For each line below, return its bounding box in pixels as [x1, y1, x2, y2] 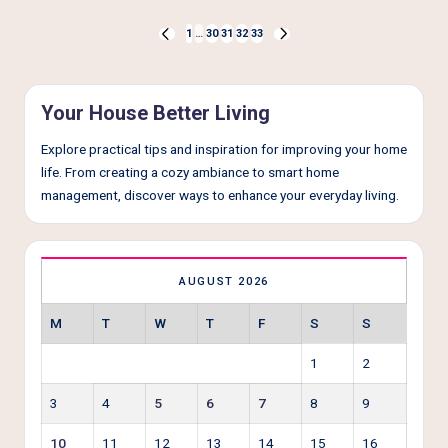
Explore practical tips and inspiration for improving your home [41, 141, 407, 158]
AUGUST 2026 [179, 274, 269, 288]
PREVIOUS [157, 35, 215, 49]
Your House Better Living [41, 101, 270, 126]
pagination [23, 50, 149, 81]
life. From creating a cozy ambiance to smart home [41, 164, 339, 181]
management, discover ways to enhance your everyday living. [41, 187, 399, 204]
